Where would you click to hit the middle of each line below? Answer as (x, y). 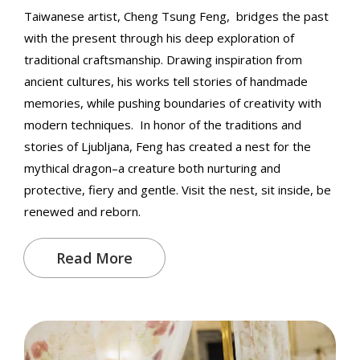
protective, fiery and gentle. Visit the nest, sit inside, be (178, 189)
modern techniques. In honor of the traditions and (163, 124)
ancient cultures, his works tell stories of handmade (166, 81)
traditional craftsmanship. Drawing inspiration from (163, 59)
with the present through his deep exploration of (159, 37)
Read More (94, 258)
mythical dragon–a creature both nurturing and (152, 168)
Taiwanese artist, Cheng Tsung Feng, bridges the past (176, 16)
